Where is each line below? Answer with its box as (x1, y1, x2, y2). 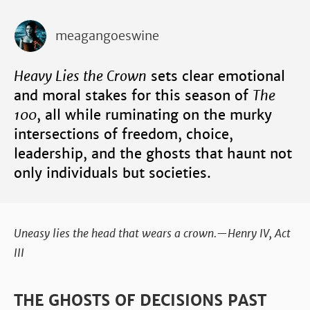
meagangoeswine (55, 28, 159, 44)
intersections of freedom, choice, (14, 125, 233, 143)
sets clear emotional (147, 66, 285, 85)
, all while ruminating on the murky (37, 105, 272, 124)
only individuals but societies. (14, 163, 211, 182)
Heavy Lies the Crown (14, 66, 147, 85)
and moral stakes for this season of (14, 86, 253, 104)
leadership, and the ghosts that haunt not (14, 144, 292, 163)
